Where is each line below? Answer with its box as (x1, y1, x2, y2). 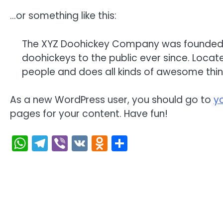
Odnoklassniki (108, 131, 215, 154)
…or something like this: (10, 9, 116, 23)
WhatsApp (28, 131, 110, 154)
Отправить (127, 131, 200, 154)
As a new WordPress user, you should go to (10, 93, 214, 107)
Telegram (48, 131, 121, 154)
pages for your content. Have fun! (10, 107, 168, 121)
